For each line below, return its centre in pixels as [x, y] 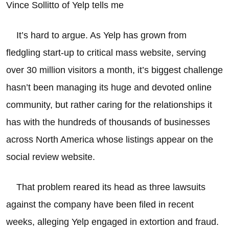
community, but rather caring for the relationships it [109, 105]
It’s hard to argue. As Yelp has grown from [96, 35]
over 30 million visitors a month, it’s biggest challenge [114, 70]
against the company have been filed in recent [100, 204]
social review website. [51, 157]
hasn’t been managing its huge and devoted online [109, 87]
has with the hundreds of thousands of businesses [108, 122]
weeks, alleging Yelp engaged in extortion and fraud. [112, 222]
